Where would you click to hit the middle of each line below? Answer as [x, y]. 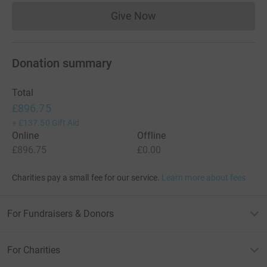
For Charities [34, 250]
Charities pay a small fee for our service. [86, 177]
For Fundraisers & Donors [60, 213]
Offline [152, 135]
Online [26, 135]
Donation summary [62, 63]
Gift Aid [66, 122]
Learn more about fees [204, 177]
